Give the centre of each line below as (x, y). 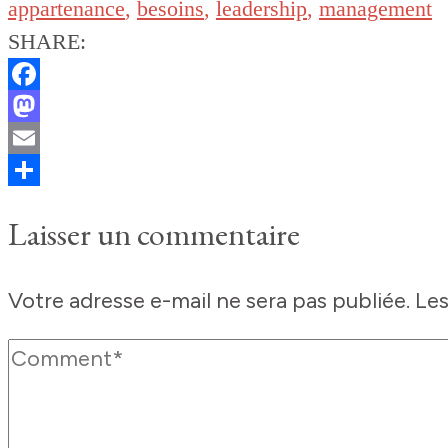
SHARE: (47, 42)
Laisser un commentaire (154, 234)
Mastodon (58, 138)
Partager (50, 202)
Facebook (57, 106)
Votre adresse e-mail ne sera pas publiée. (209, 301)
